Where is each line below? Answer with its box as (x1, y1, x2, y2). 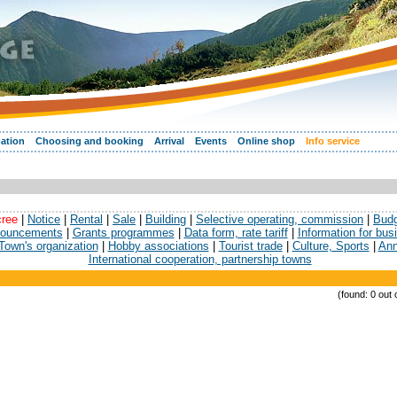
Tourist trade (218, 239, 283, 253)
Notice (27, 213, 60, 227)
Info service (306, 136, 360, 146)
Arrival (154, 136, 184, 146)
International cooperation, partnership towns (88, 253, 312, 267)
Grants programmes (72, 226, 175, 240)
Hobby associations (107, 239, 209, 253)
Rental (70, 213, 103, 227)
